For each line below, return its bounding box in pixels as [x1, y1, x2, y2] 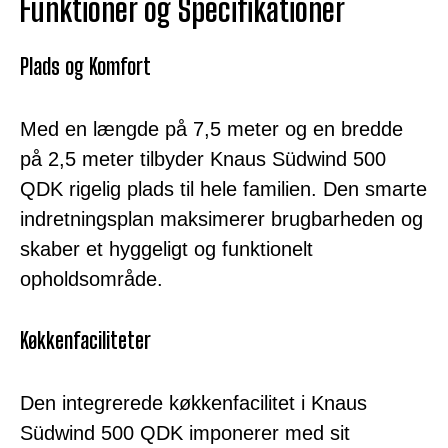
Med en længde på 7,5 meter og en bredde [20, 117, 403, 140]
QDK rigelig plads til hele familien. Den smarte [20, 177, 427, 200]
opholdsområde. [20, 267, 163, 290]
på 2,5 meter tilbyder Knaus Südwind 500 [20, 147, 386, 170]
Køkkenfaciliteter [20, 326, 151, 354]
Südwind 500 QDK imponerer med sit [20, 421, 350, 444]
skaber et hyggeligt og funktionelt [20, 237, 313, 260]
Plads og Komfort [20, 52, 151, 80]
